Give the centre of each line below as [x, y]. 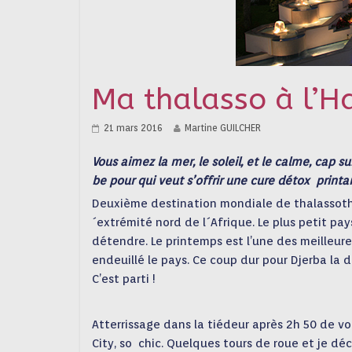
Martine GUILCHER [223, 128]
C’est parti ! [124, 279]
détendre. [121, 241]
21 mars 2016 [133, 128]
